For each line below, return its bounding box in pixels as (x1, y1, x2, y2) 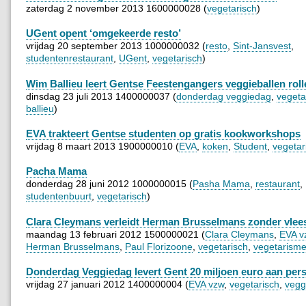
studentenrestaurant (26, 53, 113, 64)
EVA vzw (189, 279, 224, 290)
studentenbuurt (26, 191, 92, 202)
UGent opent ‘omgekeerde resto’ (26, 27, 181, 40)
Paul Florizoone (125, 240, 193, 252)
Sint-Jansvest (233, 40, 291, 52)
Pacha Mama (26, 165, 87, 178)
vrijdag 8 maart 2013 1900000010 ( (26, 140, 179, 152)
